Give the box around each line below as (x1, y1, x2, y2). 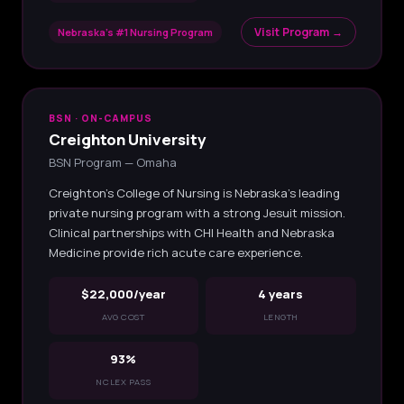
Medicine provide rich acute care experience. (48, 243, 303, 261)
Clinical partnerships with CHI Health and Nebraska (48, 224, 335, 241)
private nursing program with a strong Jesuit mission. (48, 204, 345, 221)
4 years (258, 285, 304, 302)
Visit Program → (253, 23, 343, 40)
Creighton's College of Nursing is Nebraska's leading (48, 184, 340, 201)
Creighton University (48, 128, 207, 150)
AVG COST (101, 310, 145, 323)
